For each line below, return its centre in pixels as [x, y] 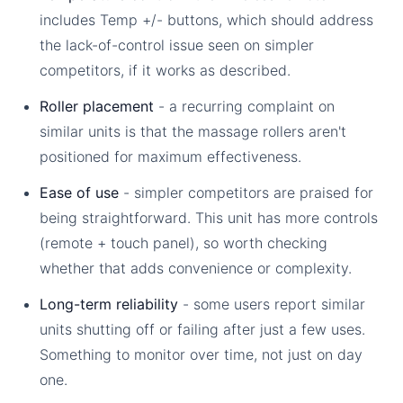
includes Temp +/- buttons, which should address [207, 19]
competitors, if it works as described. [166, 70]
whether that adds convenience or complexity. [196, 268]
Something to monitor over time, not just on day [201, 354]
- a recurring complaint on [245, 106]
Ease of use [80, 192]
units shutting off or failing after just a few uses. [203, 329]
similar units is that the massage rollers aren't [193, 131]
